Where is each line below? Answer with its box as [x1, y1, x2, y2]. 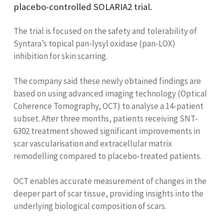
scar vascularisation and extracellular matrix [13, 138, 172, 149]
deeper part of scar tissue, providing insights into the [13, 188, 203, 199]
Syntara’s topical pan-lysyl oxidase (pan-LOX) [13, 37, 175, 49]
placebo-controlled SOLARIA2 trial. [13, 1, 152, 13]
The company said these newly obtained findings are [13, 75, 201, 87]
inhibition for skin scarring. [13, 50, 107, 61]
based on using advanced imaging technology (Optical [13, 88, 207, 99]
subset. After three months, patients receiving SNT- [13, 113, 198, 124]
